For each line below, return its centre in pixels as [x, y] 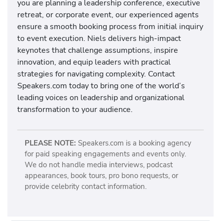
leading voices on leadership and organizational [101, 97]
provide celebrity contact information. [85, 187]
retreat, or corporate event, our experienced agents [108, 14]
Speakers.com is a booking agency [133, 143]
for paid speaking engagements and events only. [105, 154]
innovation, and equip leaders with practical [94, 62]
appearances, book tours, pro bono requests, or [101, 176]
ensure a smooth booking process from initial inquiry [110, 26]
